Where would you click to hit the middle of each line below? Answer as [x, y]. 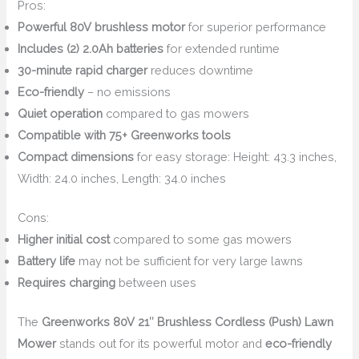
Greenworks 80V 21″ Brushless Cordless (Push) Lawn [188, 321]
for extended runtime [222, 48]
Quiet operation [61, 113]
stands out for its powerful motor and [161, 343]
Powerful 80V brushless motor [102, 27]
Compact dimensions [76, 157]
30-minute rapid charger [83, 70]
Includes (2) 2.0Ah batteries [91, 48]
